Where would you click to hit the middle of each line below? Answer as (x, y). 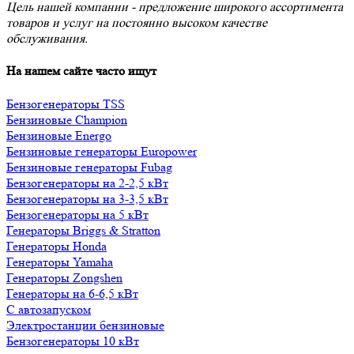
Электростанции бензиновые (85, 325)
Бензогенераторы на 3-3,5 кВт (87, 198)
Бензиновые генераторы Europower (102, 151)
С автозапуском (49, 309)
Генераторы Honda (56, 246)
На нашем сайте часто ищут (81, 71)
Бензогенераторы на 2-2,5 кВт (87, 183)
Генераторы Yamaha (60, 262)
